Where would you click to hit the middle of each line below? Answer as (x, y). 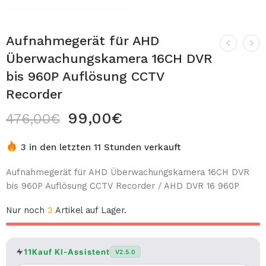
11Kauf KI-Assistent (67, 251)
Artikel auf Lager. (90, 210)
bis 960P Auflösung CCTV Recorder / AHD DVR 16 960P (123, 186)
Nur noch (27, 210)
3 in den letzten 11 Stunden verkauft (101, 147)
